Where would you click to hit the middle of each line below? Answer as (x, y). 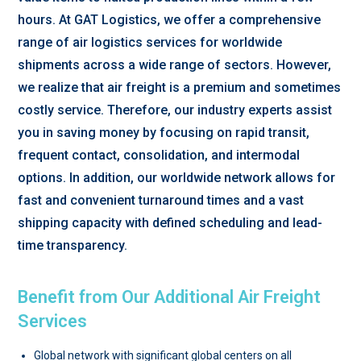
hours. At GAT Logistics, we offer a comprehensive (170, 20)
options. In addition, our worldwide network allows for (177, 178)
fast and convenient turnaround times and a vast (161, 200)
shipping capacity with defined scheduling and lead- (170, 223)
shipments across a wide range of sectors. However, (175, 65)
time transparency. (73, 245)
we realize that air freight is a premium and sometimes (180, 87)
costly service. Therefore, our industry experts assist (175, 110)
